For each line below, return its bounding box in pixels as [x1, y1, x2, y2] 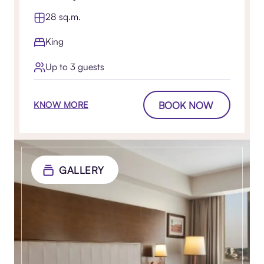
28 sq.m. [45, 11, 81, 23]
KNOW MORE [34, 100, 88, 110]
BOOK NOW [158, 98, 213, 111]
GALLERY [59, 163, 104, 176]
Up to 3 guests [45, 60, 105, 72]
